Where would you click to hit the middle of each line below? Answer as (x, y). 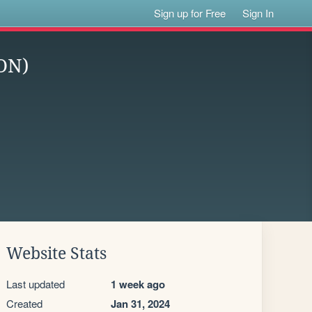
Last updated (36, 284)
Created (24, 303)
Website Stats (56, 253)
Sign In (258, 13)
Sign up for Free (190, 13)
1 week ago (138, 284)
